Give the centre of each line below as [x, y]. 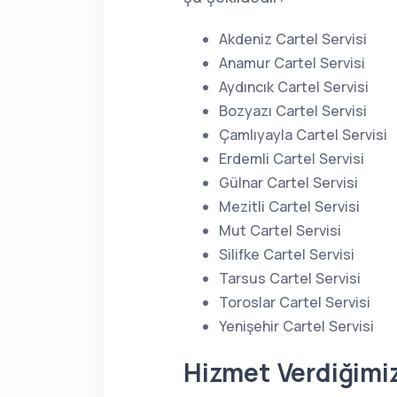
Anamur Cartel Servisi [292, 63]
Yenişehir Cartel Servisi [296, 326]
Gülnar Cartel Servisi [288, 183]
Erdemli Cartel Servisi [292, 159]
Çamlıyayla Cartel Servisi [303, 135]
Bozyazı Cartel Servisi [293, 111]
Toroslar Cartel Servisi [295, 302]
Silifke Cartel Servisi [287, 254]
